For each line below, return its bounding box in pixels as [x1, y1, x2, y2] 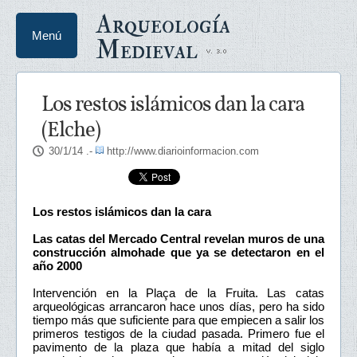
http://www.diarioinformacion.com [107, 145, 259, 157]
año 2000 [33, 258, 82, 273]
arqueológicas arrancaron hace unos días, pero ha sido [33, 299, 324, 313]
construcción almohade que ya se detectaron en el [33, 245, 324, 259]
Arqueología [96, 9, 230, 41]
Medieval [96, 34, 198, 66]
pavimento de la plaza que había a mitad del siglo [33, 339, 324, 354]
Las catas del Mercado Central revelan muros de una [33, 231, 324, 245]
